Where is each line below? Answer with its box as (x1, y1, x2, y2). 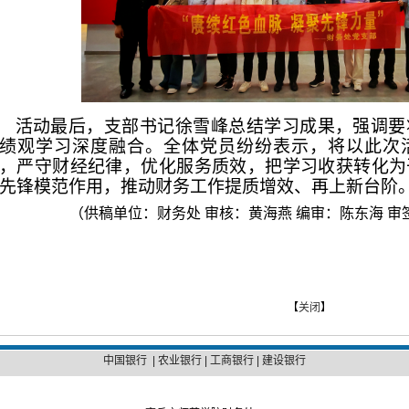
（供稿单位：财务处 (39, 205, 201, 222)
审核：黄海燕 (204, 205, 292, 222)
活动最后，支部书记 (15, 117, 175, 137)
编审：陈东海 (295, 205, 383, 222)
